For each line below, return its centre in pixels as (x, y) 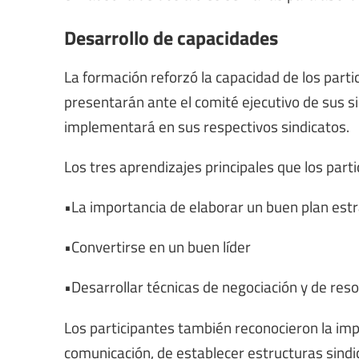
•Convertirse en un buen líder (157, 246)
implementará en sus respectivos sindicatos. (207, 125)
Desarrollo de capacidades (171, 37)
